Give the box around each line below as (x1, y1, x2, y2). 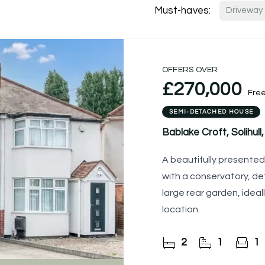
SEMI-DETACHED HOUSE (169, 109, 254, 115)
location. (162, 205, 200, 214)
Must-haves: (154, 5, 211, 16)
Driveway (226, 6, 263, 15)
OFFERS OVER (162, 66, 218, 74)
